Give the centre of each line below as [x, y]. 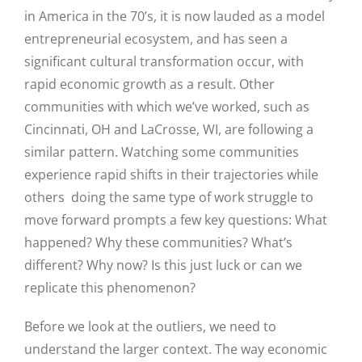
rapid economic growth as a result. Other [149, 84]
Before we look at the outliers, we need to [150, 327]
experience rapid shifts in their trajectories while [171, 175]
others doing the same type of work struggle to [169, 198]
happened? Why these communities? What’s [158, 243]
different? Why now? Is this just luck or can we [163, 265]
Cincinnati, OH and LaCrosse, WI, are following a [169, 130]
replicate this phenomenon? [110, 288]
